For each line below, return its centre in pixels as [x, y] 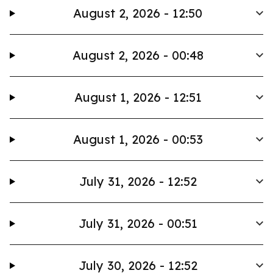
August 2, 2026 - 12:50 [138, 13]
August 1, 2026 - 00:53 [138, 139]
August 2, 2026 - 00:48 [138, 55]
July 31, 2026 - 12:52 [138, 181]
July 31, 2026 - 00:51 [138, 223]
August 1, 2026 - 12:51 [138, 97]
